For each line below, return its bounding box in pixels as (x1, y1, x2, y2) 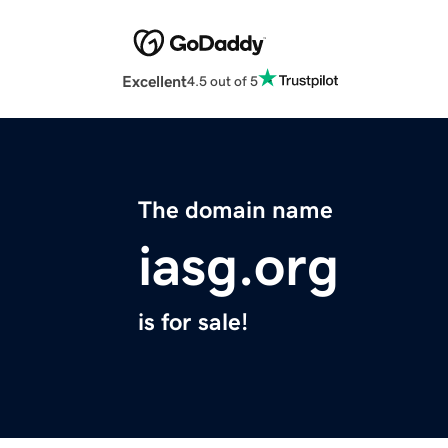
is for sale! (138, 310, 248, 335)
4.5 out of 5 (187, 73, 258, 88)
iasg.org (138, 238, 339, 295)
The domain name (138, 198, 333, 223)
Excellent (122, 73, 187, 90)
